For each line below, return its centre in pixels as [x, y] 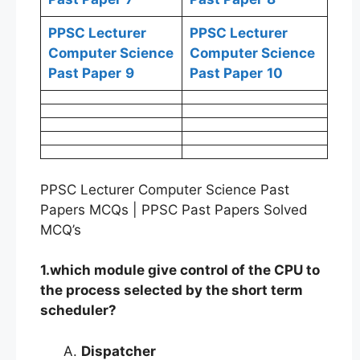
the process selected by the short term [172, 290]
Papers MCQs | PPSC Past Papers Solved [174, 209]
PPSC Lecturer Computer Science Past [165, 189]
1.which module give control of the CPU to [180, 270]
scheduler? [78, 310]
